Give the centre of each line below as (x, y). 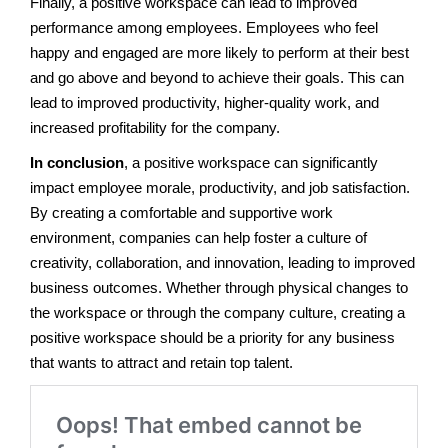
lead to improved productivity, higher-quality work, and (204, 102)
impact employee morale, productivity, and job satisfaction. (220, 187)
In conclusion (77, 162)
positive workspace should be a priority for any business (212, 337)
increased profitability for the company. (155, 127)
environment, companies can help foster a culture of (198, 237)
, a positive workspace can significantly (251, 162)
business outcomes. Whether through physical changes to (219, 287)
